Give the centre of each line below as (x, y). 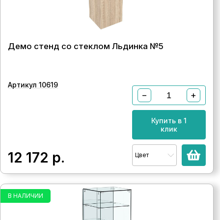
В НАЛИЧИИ (26, 196)
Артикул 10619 (33, 85)
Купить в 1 (169, 121)
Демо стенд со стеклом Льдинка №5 (86, 46)
